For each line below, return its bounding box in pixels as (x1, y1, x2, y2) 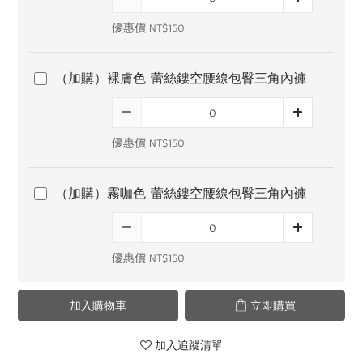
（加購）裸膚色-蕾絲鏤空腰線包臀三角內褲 (55, 68, 306, 88)
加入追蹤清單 (155, 336, 223, 354)
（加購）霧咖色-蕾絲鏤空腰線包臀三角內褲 (55, 183, 306, 203)
